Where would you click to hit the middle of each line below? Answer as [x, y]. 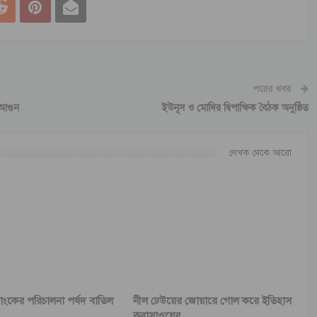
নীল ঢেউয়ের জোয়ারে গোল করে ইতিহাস [212, 301]
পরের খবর [273, 89]
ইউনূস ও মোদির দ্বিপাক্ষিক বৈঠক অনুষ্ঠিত [235, 108]
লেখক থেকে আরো [260, 152]
